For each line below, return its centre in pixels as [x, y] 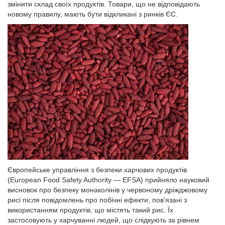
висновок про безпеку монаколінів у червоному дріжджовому [107, 190]
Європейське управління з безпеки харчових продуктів [97, 170]
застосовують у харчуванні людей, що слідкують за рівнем [103, 220]
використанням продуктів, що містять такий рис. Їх [90, 210]
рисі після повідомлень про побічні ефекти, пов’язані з [97, 200]
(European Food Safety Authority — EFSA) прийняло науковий [108, 180]
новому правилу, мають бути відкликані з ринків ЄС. [93, 14]
